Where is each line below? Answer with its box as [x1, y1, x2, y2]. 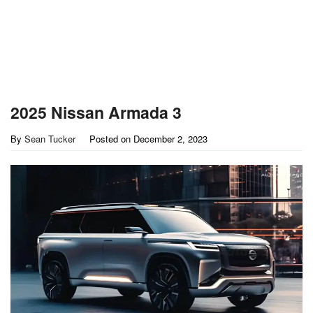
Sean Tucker [24, 132, 75, 145]
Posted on [89, 132, 133, 145]
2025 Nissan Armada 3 [10, 101, 182, 124]
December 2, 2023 [133, 132, 208, 145]
